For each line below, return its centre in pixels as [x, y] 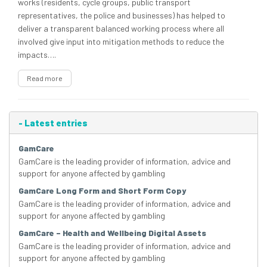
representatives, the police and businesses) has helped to [122, 15]
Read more [45, 78]
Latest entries [55, 123]
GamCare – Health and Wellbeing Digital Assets [112, 233]
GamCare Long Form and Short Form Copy [102, 191]
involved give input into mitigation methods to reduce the [121, 42]
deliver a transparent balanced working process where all [121, 29]
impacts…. [37, 55]
